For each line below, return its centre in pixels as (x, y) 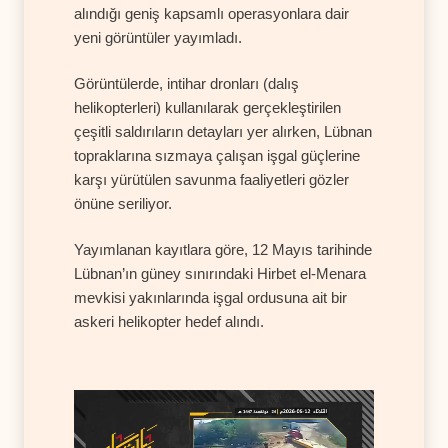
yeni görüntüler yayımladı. (158, 37)
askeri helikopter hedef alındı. (169, 321)
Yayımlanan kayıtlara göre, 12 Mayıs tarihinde (223, 249)
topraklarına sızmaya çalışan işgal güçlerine (217, 155)
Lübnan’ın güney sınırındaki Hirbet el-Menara (220, 273)
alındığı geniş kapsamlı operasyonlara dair (211, 13)
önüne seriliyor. (123, 203)
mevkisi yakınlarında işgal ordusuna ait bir (210, 297)
